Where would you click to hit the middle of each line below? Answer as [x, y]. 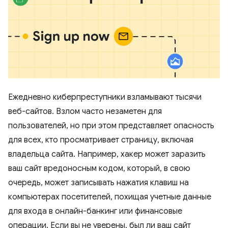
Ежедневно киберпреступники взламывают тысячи [105, 97]
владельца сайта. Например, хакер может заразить [107, 154]
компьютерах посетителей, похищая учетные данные [110, 197]
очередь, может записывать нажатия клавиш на [98, 183]
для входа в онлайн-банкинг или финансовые [95, 211]
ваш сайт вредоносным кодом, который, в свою [99, 168]
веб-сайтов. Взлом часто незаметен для [85, 111]
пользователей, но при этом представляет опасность [111, 126]
